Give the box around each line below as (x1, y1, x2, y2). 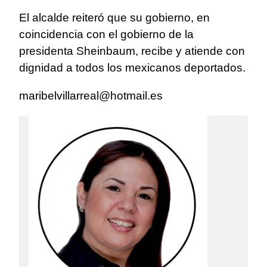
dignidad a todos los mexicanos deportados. (19, 61, 246, 74)
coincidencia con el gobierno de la (19, 28, 194, 41)
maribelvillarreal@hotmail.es (19, 89, 163, 103)
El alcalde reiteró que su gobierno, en (19, 11, 210, 24)
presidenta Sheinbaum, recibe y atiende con (19, 45, 245, 58)
